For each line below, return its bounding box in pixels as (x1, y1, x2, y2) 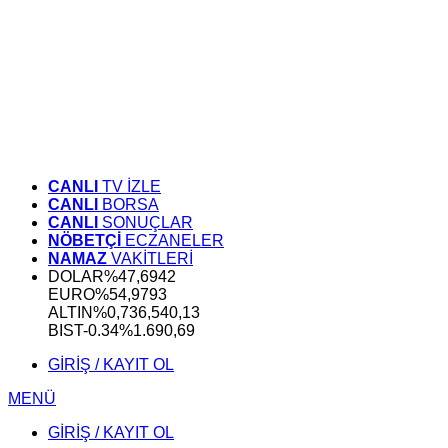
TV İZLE (98, 178, 161, 195)
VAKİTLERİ (107, 250, 193, 267)
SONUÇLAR (98, 214, 193, 231)
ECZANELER (121, 232, 224, 249)
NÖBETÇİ (48, 232, 121, 249)
